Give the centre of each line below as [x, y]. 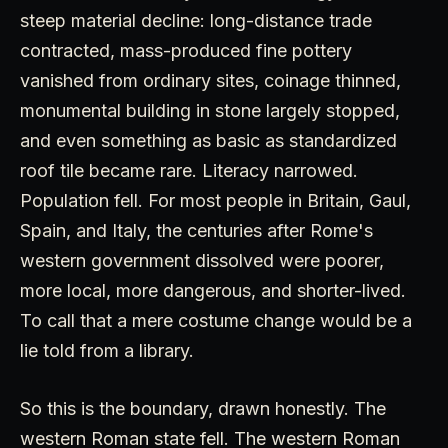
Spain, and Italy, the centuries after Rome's [196, 231]
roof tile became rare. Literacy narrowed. [189, 171]
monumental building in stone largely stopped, [210, 111]
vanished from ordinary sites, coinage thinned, [210, 81]
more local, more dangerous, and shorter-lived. [213, 291]
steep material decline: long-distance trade [196, 21]
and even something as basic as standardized [208, 141]
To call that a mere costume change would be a [216, 321]
